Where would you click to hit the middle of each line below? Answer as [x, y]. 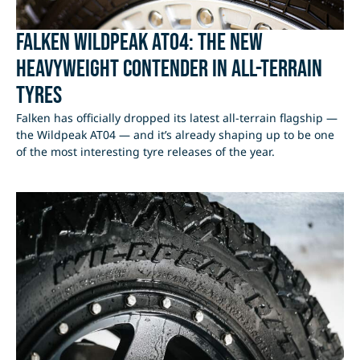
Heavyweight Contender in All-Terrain [169, 69]
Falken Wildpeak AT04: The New [139, 42]
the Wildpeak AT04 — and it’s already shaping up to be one [175, 134]
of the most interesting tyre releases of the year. [145, 151]
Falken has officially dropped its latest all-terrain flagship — [177, 117]
